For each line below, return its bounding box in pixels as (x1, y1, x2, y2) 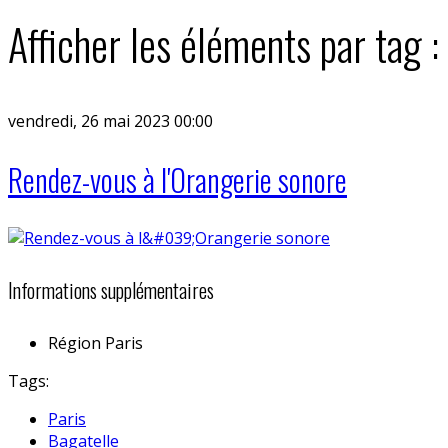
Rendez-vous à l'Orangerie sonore (8, 156, 347, 202)
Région (48, 331, 101, 354)
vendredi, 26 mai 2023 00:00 (8, 109, 213, 132)
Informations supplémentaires (8, 275, 214, 306)
